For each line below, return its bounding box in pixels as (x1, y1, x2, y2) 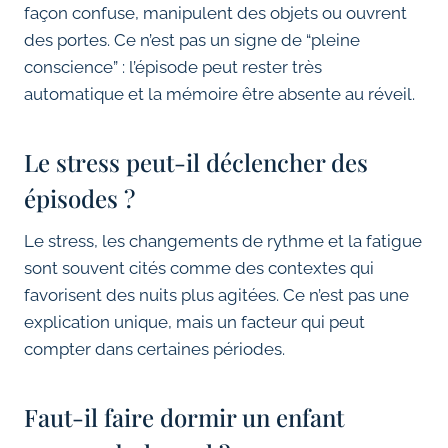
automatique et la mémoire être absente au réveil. (24, 84, 415, 105)
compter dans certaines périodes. (24, 339, 285, 360)
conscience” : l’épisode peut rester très (24, 57, 322, 78)
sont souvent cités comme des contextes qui (24, 258, 374, 279)
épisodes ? (24, 182, 135, 215)
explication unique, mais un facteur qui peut (24, 312, 365, 333)
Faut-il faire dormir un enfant (24, 401, 344, 434)
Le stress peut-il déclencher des (24, 146, 368, 179)
